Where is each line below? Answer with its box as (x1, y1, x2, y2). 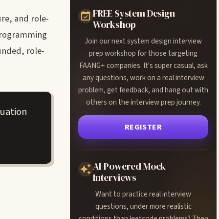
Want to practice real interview (95, 189, 191, 199)
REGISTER (124, 122, 162, 132)
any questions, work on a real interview (82, 72, 204, 83)
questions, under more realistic (95, 201, 192, 212)
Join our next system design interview (85, 36, 202, 46)
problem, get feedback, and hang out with (78, 85, 208, 95)
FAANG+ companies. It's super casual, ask (79, 60, 208, 71)
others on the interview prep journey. (86, 97, 201, 108)
